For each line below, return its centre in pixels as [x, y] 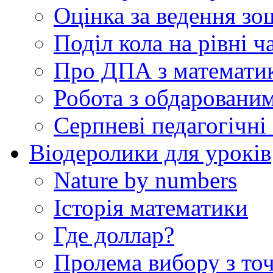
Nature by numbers [145, 180]
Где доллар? [114, 235]
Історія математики [151, 207]
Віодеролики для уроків [150, 152]
